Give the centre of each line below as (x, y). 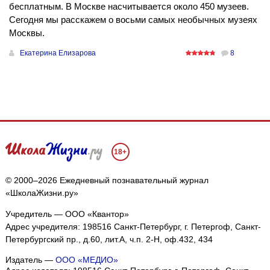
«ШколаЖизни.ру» (42, 193)
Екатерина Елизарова (58, 53)
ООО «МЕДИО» (86, 260)
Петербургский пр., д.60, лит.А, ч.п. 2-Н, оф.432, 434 (109, 240)
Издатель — (30, 260)
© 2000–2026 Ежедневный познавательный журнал (107, 181)
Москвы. (27, 33)
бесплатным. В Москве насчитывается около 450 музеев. (129, 7)
